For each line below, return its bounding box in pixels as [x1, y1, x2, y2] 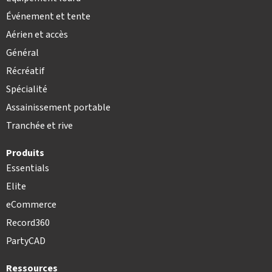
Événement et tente [6, 10, 90, 24]
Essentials [6, 161, 49, 175]
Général [6, 46, 39, 60]
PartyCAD [6, 234, 46, 248]
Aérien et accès [6, 28, 68, 42]
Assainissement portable [6, 101, 110, 115]
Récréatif [6, 64, 44, 78]
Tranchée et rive [6, 119, 73, 133]
